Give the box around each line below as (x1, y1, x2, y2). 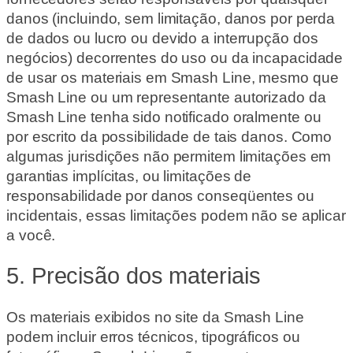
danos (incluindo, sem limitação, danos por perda (6, 9, 336, 27)
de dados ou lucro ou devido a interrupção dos (6, 29, 318, 46)
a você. (6, 226, 56, 243)
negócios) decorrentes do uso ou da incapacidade (6, 49, 344, 66)
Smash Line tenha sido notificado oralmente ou (6, 108, 321, 125)
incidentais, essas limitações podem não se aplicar (6, 206, 346, 224)
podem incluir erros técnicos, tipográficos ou (6, 329, 300, 346)
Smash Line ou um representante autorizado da (6, 88, 326, 106)
